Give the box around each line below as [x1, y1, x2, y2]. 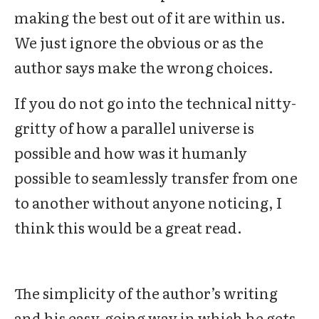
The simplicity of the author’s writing [14, 282, 278, 303]
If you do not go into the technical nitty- [14, 92, 296, 113]
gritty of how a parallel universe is [14, 117, 254, 138]
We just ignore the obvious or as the [14, 31, 263, 53]
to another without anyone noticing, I [14, 192, 282, 213]
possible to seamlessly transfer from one [14, 167, 298, 188]
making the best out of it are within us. [14, 6, 286, 28]
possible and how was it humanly [14, 142, 247, 163]
